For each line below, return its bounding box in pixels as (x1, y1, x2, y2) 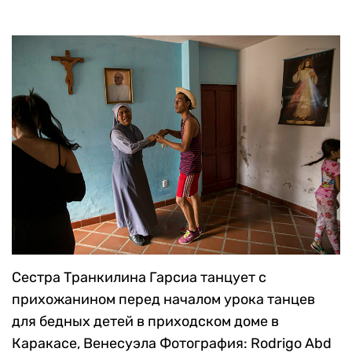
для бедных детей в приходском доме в (12, 312, 279, 330)
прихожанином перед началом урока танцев (12, 290, 315, 308)
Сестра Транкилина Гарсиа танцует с (12, 268, 266, 286)
